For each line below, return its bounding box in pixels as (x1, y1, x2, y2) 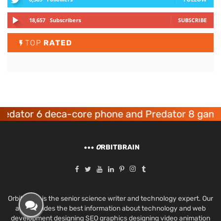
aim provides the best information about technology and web (15, 204, 206, 213)
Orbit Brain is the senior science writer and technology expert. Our (8, 194, 213, 203)
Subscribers (50, 16, 81, 24)
